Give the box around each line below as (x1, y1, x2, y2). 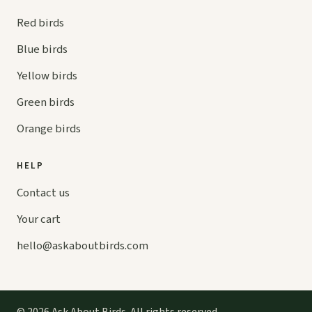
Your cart (17, 211, 61, 228)
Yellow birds (17, 68, 77, 85)
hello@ (17, 237, 52, 255)
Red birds (17, 15, 64, 32)
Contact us (17, 185, 70, 202)
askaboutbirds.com (52, 237, 148, 255)
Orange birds (17, 120, 81, 138)
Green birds (17, 94, 75, 111)
